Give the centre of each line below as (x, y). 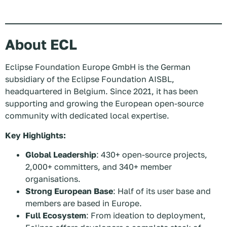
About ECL (41, 45)
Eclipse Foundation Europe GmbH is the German (98, 67)
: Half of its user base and (162, 191)
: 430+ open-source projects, (152, 155)
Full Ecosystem (56, 216)
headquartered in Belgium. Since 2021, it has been (102, 91)
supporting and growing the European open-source (104, 104)
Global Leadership (61, 155)
